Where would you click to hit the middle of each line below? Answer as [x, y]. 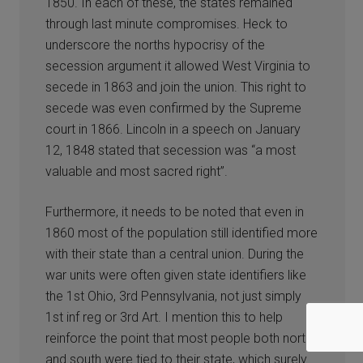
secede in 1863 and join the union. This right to [176, 87]
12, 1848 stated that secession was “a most [171, 150]
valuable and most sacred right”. [137, 171]
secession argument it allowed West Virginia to [178, 66]
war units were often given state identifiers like [176, 275]
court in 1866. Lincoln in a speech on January [173, 129]
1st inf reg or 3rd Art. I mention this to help [164, 317]
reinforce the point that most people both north [179, 338]
